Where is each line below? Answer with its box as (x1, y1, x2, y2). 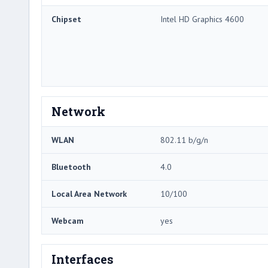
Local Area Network (51, 188, 127, 200)
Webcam (51, 215, 84, 227)
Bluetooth (51, 162, 91, 173)
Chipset (51, 14, 81, 25)
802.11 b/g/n (160, 135, 208, 146)
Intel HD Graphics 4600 (160, 14, 244, 25)
